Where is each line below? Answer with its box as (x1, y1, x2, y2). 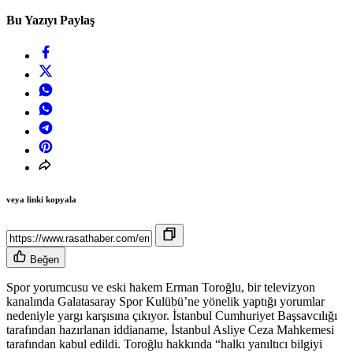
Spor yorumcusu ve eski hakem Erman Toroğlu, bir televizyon (6, 281, 315, 295)
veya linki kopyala (6, 195, 76, 205)
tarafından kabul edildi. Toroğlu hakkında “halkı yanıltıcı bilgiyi (6, 337, 322, 351)
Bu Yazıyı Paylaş (6, 13, 95, 28)
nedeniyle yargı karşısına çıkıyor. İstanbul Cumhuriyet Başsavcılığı (6, 309, 337, 323)
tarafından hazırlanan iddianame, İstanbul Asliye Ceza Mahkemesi (6, 323, 334, 337)
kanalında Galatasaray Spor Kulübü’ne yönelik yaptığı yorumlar (6, 295, 325, 309)
